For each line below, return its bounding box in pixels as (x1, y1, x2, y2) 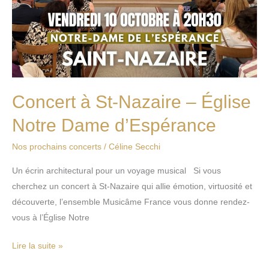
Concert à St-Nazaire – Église (12, 91, 251, 112)
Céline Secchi (109, 141, 160, 151)
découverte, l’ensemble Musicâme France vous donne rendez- (12, 196, 250, 207)
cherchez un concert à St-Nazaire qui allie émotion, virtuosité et (12, 181, 252, 191)
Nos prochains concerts (12, 141, 101, 151)
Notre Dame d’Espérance (12, 115, 216, 135)
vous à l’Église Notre (12, 212, 89, 222)
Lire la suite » (12, 240, 63, 250)
